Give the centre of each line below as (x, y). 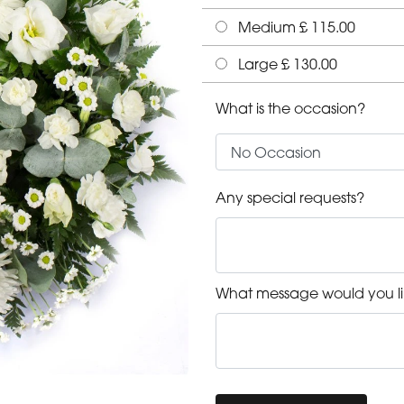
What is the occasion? (290, 109)
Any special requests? (290, 198)
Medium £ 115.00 (295, 28)
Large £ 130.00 (286, 64)
